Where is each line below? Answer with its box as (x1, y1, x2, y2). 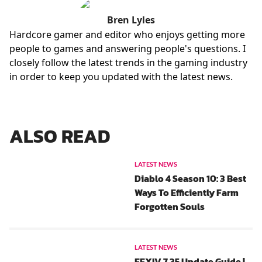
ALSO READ (9, 122, 110, 150)
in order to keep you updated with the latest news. (9, 70, 233, 83)
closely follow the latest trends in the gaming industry (9, 56, 247, 69)
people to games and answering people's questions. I (9, 42, 246, 55)
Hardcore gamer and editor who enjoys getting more (9, 28, 245, 41)
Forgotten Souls (135, 199, 205, 213)
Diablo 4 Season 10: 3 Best (135, 171, 246, 185)
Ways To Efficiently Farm (135, 185, 239, 199)
